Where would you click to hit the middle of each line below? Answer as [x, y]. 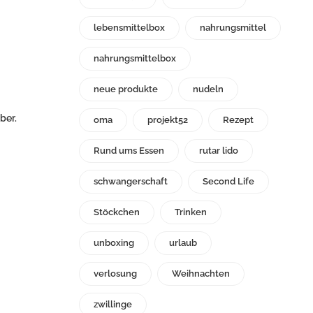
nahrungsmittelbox [135, 59]
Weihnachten [201, 274]
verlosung [115, 274]
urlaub [183, 243]
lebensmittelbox [129, 28]
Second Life [228, 182]
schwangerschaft [131, 182]
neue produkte [126, 89]
